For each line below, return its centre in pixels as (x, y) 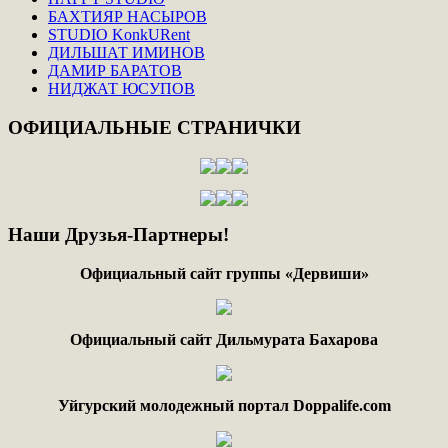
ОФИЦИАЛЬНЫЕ (90, 127)
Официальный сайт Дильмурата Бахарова (224, 339)
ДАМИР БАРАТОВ (115, 71)
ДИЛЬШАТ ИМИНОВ (126, 53)
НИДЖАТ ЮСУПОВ (121, 89)
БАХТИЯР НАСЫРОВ (127, 17)
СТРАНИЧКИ (236, 127)
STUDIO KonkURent (119, 35)
